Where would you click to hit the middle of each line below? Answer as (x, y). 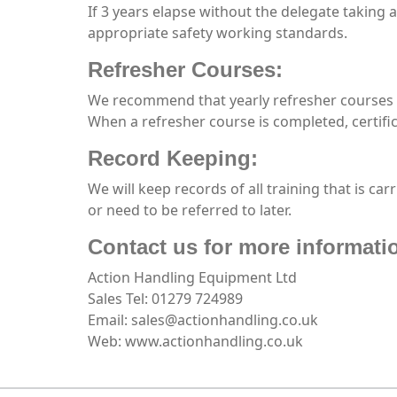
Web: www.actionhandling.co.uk (195, 341)
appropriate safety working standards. (218, 33)
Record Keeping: (173, 158)
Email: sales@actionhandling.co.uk (203, 320)
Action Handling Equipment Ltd (192, 277)
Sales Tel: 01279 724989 (165, 299)
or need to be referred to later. (190, 210)
